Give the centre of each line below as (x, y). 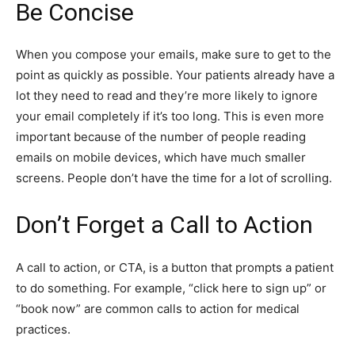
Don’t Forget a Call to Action (164, 225)
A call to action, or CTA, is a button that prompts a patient (175, 267)
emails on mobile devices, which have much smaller (161, 158)
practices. (43, 329)
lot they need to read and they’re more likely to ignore (167, 96)
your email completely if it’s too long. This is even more (170, 116)
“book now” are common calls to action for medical (158, 308)
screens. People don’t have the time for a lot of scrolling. (174, 178)
